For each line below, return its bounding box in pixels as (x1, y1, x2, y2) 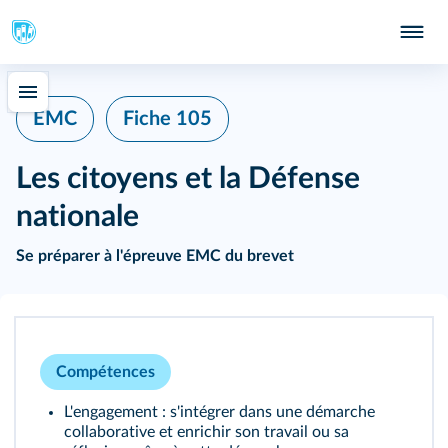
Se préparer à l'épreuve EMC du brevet (16, 248, 294, 265)
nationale (16, 202, 139, 233)
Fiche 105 (123, 109, 212, 129)
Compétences (56, 364, 155, 381)
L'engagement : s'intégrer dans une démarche (64, 404, 375, 421)
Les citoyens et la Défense (16, 164, 360, 195)
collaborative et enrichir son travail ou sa (64, 424, 349, 441)
